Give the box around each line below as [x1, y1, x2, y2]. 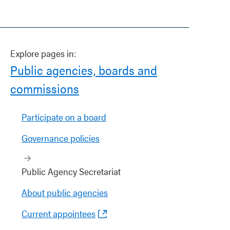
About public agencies [22, 186, 108, 199]
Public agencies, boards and [10, 61, 157, 79]
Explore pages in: [10, 47, 76, 60]
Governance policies [22, 131, 100, 144]
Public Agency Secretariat [22, 165, 121, 178]
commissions [10, 80, 79, 97]
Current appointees [22, 207, 95, 220]
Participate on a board [22, 110, 106, 123]
